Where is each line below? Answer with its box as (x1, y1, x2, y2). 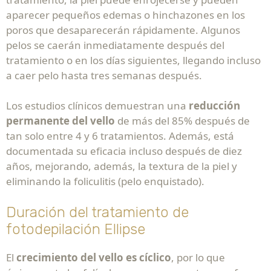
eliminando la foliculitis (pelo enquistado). (6, 174, 204, 189)
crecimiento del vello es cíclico (16, 250, 171, 265)
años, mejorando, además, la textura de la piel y (6, 159, 237, 174)
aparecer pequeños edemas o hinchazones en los (6, 8, 245, 22)
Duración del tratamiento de (6, 204, 189, 221)
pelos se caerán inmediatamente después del (6, 38, 224, 53)
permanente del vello (6, 114, 115, 128)
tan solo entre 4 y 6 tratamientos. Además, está (6, 129, 234, 143)
